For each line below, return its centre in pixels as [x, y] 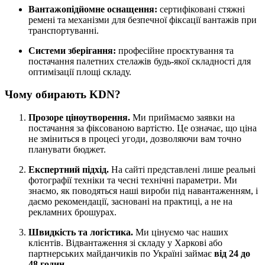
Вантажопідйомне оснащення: [93, 9]
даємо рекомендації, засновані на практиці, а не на [130, 202]
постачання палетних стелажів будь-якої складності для [140, 61]
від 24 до [232, 254]
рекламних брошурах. [72, 212]
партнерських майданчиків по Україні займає [121, 254]
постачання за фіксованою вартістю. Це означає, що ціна [143, 128]
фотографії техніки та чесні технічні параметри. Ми [133, 180]
